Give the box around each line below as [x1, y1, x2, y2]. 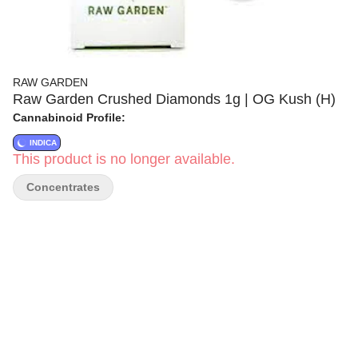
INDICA [30, 138, 57, 147]
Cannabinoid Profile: [13, 111, 125, 124]
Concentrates [26, 181, 100, 193]
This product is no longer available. [13, 151, 235, 167]
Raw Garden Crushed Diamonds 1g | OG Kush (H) [13, 91, 336, 107]
